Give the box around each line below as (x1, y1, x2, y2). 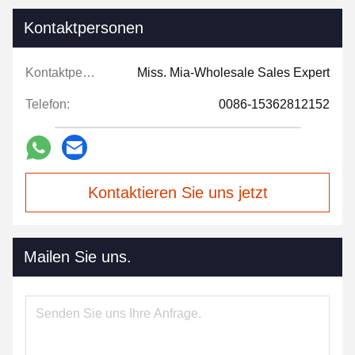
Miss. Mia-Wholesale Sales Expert (137, 66, 330, 80)
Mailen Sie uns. (24, 248, 132, 266)
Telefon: (25, 97, 70, 112)
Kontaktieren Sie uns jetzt (87, 184, 268, 202)
